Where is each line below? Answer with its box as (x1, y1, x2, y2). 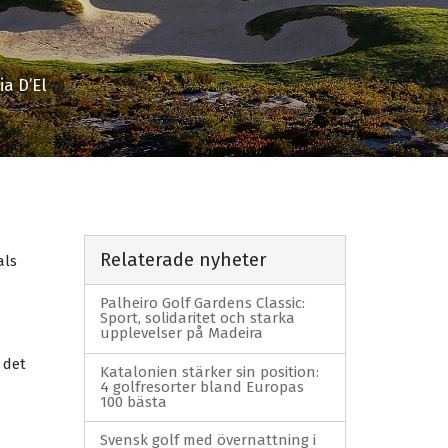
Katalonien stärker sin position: (99, 362, 319, 381)
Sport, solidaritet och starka (99, 309, 295, 328)
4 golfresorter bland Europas (99, 377, 304, 396)
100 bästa (99, 392, 167, 411)
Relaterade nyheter (99, 248, 267, 271)
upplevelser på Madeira (99, 324, 263, 343)
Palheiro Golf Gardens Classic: (99, 294, 305, 313)
